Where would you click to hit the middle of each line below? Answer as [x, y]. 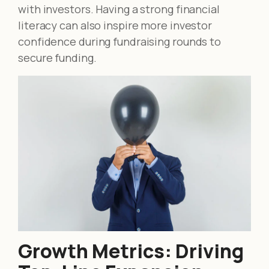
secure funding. [57, 58]
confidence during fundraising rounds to [120, 41]
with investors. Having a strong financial [119, 9]
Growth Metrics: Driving [131, 251]
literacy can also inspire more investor [115, 25]
